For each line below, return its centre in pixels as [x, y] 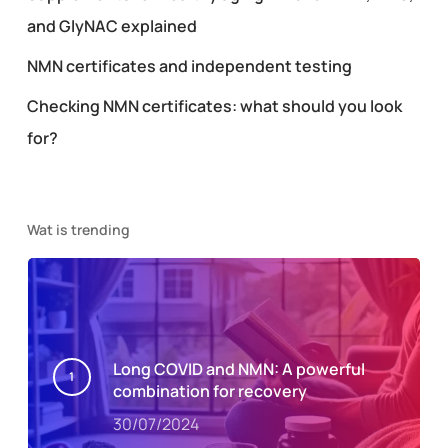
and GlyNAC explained [111, 25]
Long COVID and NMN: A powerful [238, 368]
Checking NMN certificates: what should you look [214, 105]
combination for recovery [209, 390]
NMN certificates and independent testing [189, 65]
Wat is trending [78, 229]
